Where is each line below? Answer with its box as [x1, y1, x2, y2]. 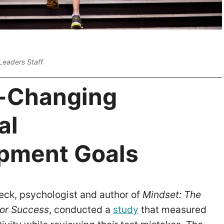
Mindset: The [142, 188, 201, 201]
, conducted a [49, 203, 113, 216]
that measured [138, 203, 206, 216]
